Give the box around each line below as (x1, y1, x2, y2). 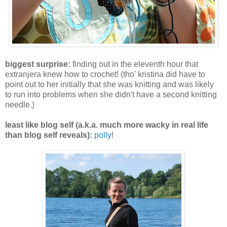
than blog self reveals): (5, 131, 92, 140)
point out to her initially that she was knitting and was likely (5, 80, 214, 89)
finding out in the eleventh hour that (70, 60, 198, 69)
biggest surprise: (5, 60, 70, 69)
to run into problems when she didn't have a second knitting (5, 90, 217, 99)
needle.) (5, 100, 34, 109)
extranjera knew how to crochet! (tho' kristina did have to (5, 70, 205, 79)
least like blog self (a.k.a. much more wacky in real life (5, 121, 208, 130)
